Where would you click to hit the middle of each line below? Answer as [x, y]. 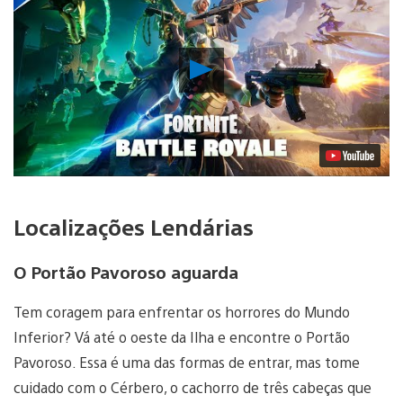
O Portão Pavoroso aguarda [126, 271]
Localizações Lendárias [134, 226]
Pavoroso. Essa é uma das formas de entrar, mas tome [187, 363]
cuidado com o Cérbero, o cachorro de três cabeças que [193, 388]
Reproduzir [254, 65]
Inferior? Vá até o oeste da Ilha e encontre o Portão [182, 337]
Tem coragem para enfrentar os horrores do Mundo [182, 312]
